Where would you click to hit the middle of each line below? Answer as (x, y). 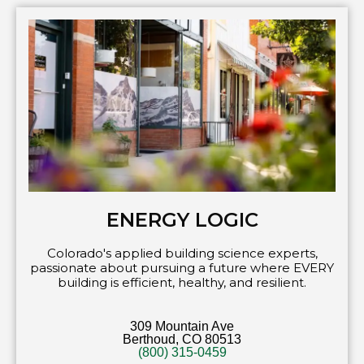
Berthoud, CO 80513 (182, 340)
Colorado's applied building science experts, (182, 253)
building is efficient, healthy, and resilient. (182, 283)
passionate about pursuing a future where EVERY (182, 268)
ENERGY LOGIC (182, 220)
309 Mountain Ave (182, 327)
